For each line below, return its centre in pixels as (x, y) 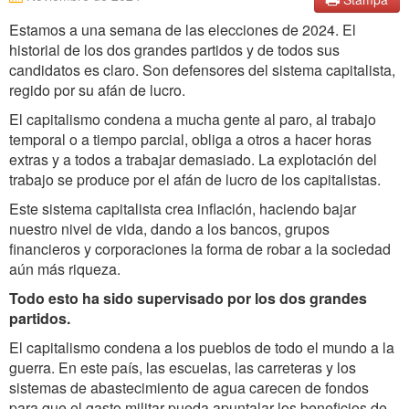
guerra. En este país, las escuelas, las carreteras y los (183, 367)
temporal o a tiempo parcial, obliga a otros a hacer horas (190, 139)
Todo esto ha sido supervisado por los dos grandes (188, 298)
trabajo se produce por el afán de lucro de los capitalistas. (195, 179)
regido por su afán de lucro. (97, 90)
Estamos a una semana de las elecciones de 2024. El (183, 30)
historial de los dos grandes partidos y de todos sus (174, 50)
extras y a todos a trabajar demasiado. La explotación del (193, 159)
